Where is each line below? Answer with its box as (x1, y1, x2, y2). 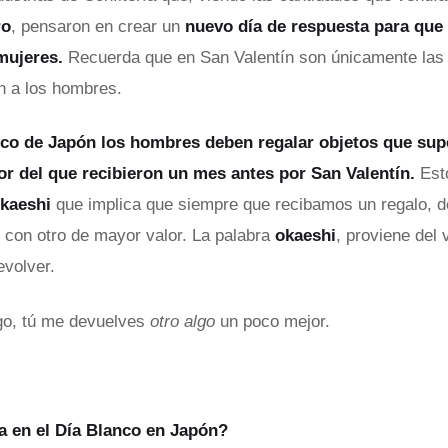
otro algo (150, 312, 215, 332)
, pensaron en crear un (11, 16, 185, 36)
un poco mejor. (215, 312, 330, 332)
